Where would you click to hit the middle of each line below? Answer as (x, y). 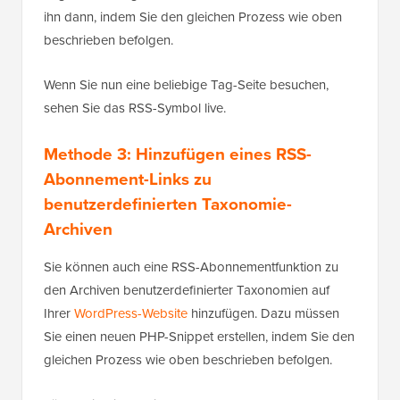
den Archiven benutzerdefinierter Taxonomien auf (187, 290)
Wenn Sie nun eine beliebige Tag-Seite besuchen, (186, 84)
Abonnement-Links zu (128, 178)
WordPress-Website (131, 313)
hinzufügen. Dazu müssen (263, 313)
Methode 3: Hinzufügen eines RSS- (178, 153)
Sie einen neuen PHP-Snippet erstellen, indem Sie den (199, 336)
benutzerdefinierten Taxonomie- (168, 203)
